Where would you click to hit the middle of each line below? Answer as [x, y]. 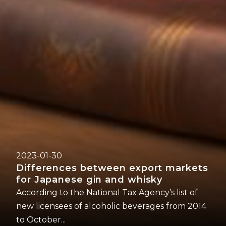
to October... [41, 220]
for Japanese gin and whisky [90, 180]
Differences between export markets [112, 168]
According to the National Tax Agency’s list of [107, 193]
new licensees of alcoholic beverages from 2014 [111, 206]
